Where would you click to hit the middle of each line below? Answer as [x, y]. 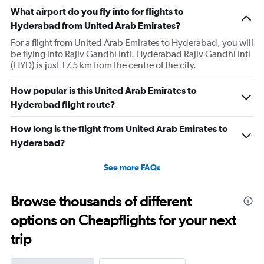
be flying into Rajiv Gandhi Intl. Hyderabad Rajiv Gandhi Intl [131, 54]
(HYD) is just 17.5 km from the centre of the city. [103, 65]
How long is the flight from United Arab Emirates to [119, 128]
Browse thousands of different [101, 201]
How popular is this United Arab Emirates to [104, 90]
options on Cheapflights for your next [123, 220]
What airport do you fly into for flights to [97, 11]
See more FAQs [132, 167]
